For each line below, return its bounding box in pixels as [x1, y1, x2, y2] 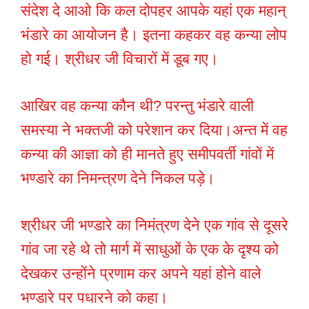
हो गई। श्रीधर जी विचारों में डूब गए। [21, 50, 219, 68]
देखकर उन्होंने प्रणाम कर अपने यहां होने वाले [21, 265, 261, 283]
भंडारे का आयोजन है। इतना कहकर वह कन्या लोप [21, 26, 287, 44]
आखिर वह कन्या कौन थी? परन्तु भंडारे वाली [21, 97, 254, 115]
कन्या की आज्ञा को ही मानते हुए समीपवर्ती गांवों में [21, 146, 274, 163]
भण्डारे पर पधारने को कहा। [21, 289, 168, 307]
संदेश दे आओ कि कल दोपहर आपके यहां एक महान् [21, 2, 286, 20]
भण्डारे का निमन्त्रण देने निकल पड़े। [21, 170, 215, 188]
